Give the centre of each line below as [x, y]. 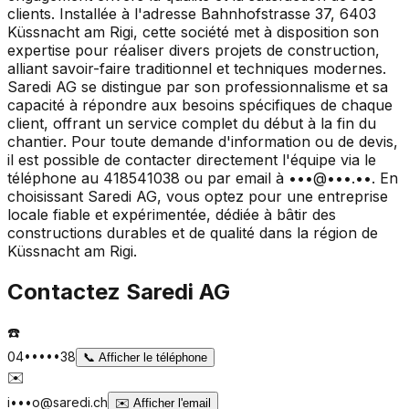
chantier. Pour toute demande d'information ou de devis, [203, 141]
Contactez [67, 291]
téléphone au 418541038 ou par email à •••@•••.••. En [203, 178]
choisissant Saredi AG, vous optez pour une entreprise [198, 196]
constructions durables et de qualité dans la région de [193, 232]
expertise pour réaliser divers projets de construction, [194, 50]
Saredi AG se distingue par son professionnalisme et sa [198, 86]
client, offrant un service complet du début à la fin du [192, 123]
